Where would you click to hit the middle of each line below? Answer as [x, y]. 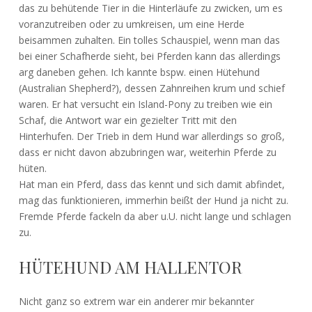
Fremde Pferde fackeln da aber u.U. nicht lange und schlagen [155, 216]
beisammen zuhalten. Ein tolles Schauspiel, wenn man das [149, 40]
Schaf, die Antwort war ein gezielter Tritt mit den [127, 120]
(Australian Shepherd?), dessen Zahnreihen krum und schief [151, 88]
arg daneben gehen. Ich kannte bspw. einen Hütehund [139, 72]
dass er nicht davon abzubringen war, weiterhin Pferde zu [147, 152]
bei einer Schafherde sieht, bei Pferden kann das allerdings [149, 56]
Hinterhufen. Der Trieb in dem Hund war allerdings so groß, [151, 136]
